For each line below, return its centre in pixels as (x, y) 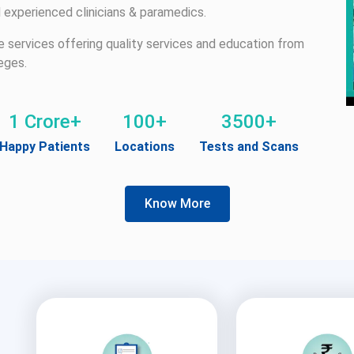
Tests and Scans (249, 147)
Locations (145, 147)
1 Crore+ (45, 122)
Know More (177, 203)
